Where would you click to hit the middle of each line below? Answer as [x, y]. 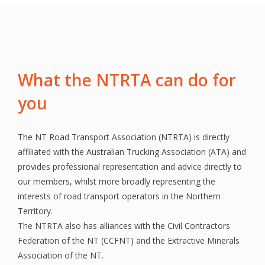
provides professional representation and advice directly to [130, 166]
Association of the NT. [61, 255]
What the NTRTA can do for [127, 80]
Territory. [35, 211]
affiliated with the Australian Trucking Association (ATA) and [132, 151]
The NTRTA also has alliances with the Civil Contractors [124, 225]
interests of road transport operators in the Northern [119, 196]
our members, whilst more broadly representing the [117, 181]
